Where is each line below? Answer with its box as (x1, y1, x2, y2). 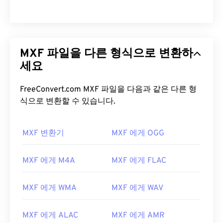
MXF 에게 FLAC (111, 156, 166, 166)
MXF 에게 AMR (111, 211, 165, 221)
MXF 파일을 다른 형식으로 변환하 (20, 47, 193, 62)
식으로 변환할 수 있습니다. (20, 97, 115, 107)
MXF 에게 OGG (111, 128, 164, 139)
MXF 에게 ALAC (22, 211, 78, 221)
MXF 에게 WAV (111, 183, 163, 194)
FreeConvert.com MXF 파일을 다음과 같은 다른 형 (20, 85, 83, 95)
